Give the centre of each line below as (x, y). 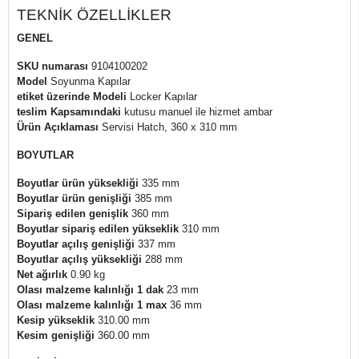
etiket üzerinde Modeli (72, 97)
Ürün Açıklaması (58, 127)
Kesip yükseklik (56, 320)
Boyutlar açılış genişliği (76, 244)
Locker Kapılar (163, 97)
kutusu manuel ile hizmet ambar (198, 112)
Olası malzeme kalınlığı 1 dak (90, 290)
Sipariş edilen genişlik (73, 214)
